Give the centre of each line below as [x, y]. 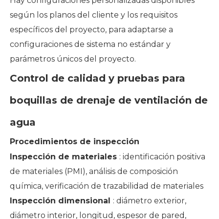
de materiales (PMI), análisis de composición [94, 171]
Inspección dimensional [61, 200]
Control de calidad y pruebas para [98, 78]
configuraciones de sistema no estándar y [90, 44]
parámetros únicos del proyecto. [73, 59]
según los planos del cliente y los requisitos [94, 15]
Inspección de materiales [65, 156]
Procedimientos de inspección [75, 141]
